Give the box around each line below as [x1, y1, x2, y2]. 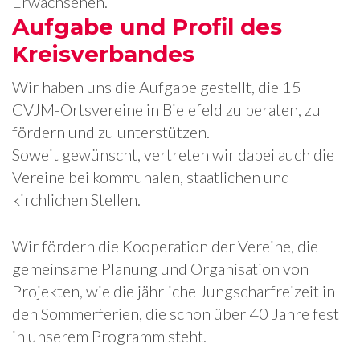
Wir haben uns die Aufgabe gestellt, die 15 [12, 77, 301, 96]
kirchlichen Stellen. [12, 190, 141, 209]
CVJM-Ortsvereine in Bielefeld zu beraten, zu [12, 100, 321, 119]
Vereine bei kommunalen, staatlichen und [12, 167, 290, 186]
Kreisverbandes [12, 40, 194, 67]
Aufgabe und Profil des [12, 13, 282, 40]
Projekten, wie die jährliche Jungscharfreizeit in [12, 281, 335, 301]
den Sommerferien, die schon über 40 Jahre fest [12, 304, 339, 323]
